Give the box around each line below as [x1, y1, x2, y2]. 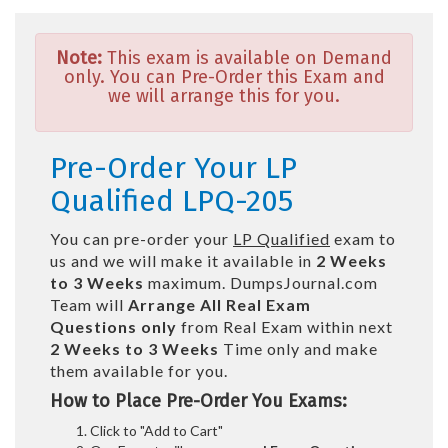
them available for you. [50, 360, 228, 380]
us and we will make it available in [50, 250, 316, 270]
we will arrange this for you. [108, 84, 340, 107]
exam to [330, 228, 396, 248]
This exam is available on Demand [102, 46, 392, 69]
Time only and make [219, 338, 378, 358]
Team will [50, 294, 128, 314]
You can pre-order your [50, 228, 233, 248]
